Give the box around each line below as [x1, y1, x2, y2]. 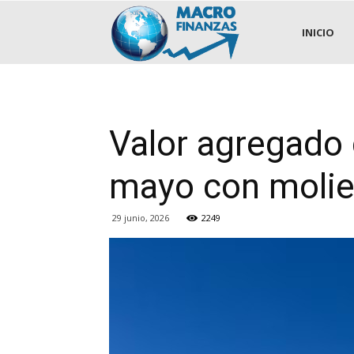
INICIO [302, 25, 334, 40]
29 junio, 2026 [112, 212, 169, 224]
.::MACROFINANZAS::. [241, 24, 351, 39]
